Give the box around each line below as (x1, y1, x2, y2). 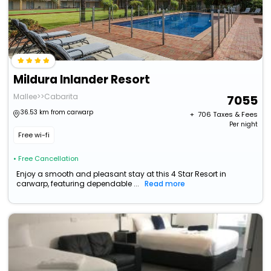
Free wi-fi (18, 130, 50, 140)
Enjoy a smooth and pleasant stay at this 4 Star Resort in (16, 169, 227, 180)
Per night (229, 120, 258, 129)
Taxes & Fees (212, 109, 258, 120)
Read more (145, 178, 186, 189)
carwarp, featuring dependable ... (16, 178, 140, 189)
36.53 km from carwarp (21, 108, 94, 117)
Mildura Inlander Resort (13, 71, 151, 88)
